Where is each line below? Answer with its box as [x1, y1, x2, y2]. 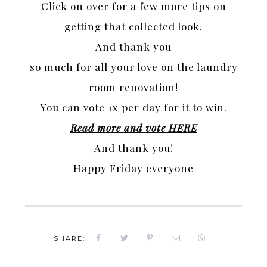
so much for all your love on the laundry [29, 60, 238, 74]
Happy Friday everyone [73, 162, 194, 175]
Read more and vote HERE [70, 121, 197, 135]
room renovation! [89, 80, 178, 94]
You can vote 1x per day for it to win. [40, 101, 227, 114]
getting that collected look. [64, 20, 203, 33]
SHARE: [53, 234, 88, 243]
